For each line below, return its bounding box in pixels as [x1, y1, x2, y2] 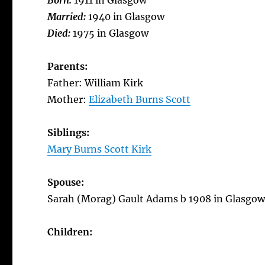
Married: [47, 11, 89, 22]
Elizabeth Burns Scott [89, 93, 191, 105]
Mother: [47, 93, 89, 105]
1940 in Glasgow [88, 11, 165, 22]
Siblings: [47, 127, 92, 138]
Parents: [47, 60, 88, 72]
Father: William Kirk [47, 77, 144, 89]
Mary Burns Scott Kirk [47, 143, 152, 155]
